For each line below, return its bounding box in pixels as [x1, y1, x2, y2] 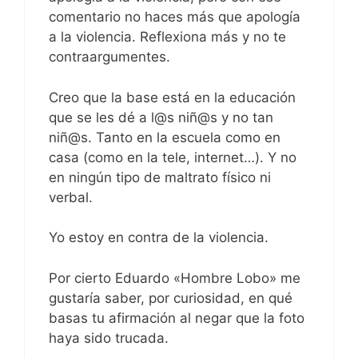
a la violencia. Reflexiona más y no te [49, 29, 286, 46]
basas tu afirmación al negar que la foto [49, 309, 304, 326]
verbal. [49, 189, 93, 205]
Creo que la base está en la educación [49, 89, 296, 105]
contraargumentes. [49, 49, 170, 66]
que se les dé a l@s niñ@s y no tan [49, 109, 273, 125]
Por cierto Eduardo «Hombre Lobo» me [49, 269, 300, 286]
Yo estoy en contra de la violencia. [49, 229, 268, 246]
